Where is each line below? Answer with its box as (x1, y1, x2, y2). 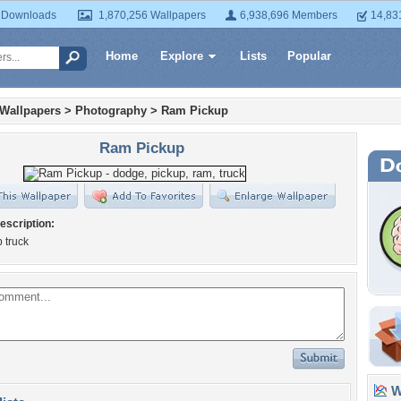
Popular (287, 49, 331, 63)
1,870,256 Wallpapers (98, 9, 206, 21)
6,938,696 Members (240, 9, 337, 21)
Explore (160, 49, 203, 63)
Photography (75, 104, 147, 117)
